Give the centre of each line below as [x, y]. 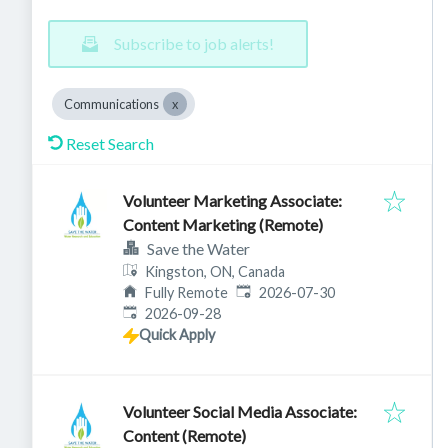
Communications [111, 104]
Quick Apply [177, 334]
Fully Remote [187, 292]
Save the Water [198, 248]
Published [267, 291]
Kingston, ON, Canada [215, 271]
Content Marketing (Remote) [223, 224]
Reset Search [110, 143]
